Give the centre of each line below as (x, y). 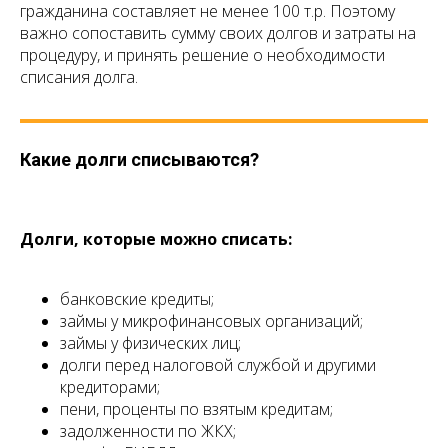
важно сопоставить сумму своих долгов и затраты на (218, 33)
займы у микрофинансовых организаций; (211, 321)
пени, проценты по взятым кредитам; (196, 409)
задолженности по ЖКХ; (148, 431)
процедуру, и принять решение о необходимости (202, 55)
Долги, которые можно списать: (156, 239)
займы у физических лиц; (150, 343)
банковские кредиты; (137, 299)
